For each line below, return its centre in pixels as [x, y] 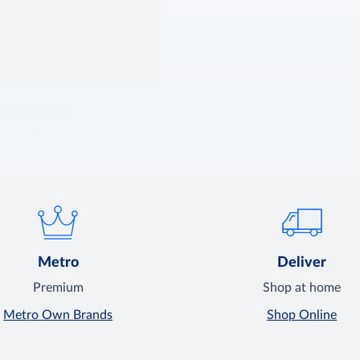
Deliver [302, 263]
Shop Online [302, 315]
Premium [58, 288]
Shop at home [302, 288]
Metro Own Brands [58, 315]
